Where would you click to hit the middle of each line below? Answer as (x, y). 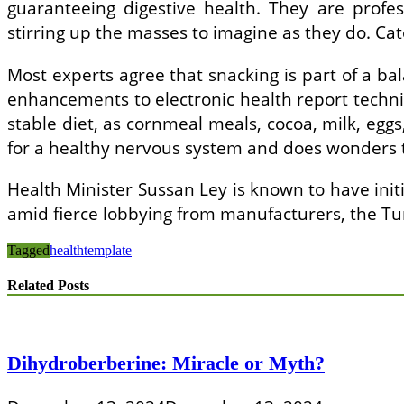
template (108, 250)
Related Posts (48, 286)
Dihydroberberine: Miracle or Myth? (166, 363)
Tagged (28, 250)
